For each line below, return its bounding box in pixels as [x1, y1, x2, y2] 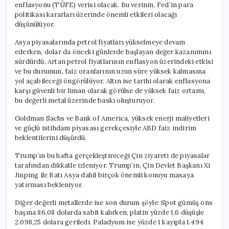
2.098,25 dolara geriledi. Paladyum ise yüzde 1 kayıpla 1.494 [15, 217, 204, 226]
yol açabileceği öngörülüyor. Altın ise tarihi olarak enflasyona [15, 76, 211, 85]
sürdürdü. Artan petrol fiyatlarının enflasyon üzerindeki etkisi [15, 57, 214, 66]
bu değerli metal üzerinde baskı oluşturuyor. [15, 96, 155, 105]
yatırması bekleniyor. [15, 180, 83, 189]
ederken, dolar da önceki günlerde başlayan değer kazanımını [15, 47, 211, 56]
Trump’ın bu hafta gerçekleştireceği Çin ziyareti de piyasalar [15, 151, 210, 160]
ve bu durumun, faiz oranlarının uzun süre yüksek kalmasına [15, 66, 206, 76]
